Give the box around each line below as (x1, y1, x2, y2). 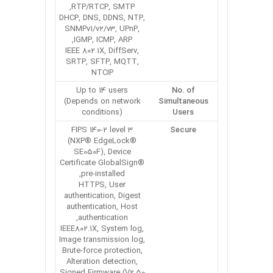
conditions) (82, 105, 122, 119)
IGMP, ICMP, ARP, (74, 33, 132, 46)
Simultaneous (158, 94, 208, 108)
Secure (170, 123, 196, 136)
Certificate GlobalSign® (60, 156, 144, 169)
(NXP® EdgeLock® (68, 134, 136, 147)
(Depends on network (63, 94, 141, 108)
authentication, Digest (63, 189, 141, 202)
